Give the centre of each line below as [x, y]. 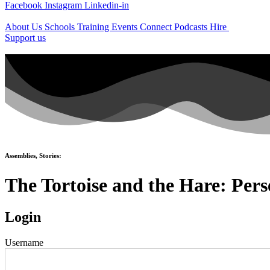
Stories [49, 155]
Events [126, 27]
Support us [25, 38]
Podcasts [192, 27]
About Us [25, 27]
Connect [157, 27]
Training [94, 27]
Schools [61, 27]
